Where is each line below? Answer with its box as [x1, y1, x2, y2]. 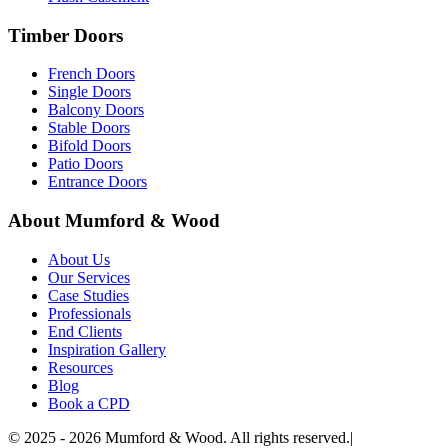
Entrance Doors [48, 173, 147, 191]
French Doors [48, 65, 135, 83]
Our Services [48, 268, 130, 286]
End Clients [48, 322, 122, 340]
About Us [48, 250, 110, 268]
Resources [48, 358, 113, 376]
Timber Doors [8, 24, 123, 46]
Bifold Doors [48, 137, 131, 155]
